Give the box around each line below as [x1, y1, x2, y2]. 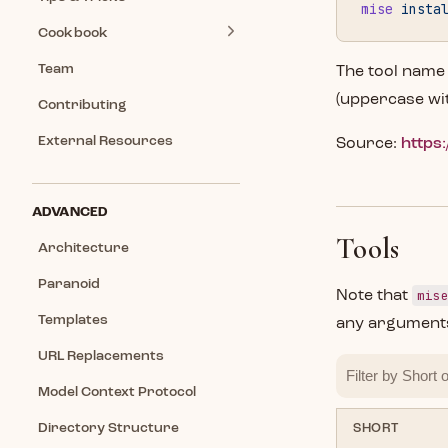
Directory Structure [38, 421, 179, 435]
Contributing [38, 98, 126, 112]
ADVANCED [32, 205, 109, 219]
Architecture [38, 241, 129, 255]
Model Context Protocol [38, 385, 196, 399]
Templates [38, 313, 108, 327]
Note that [336, 288, 412, 304]
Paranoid [38, 277, 100, 291]
